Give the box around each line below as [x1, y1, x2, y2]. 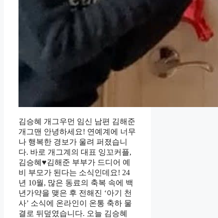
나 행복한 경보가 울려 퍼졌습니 [18, 138, 127, 146]
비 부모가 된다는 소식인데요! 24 [18, 168, 130, 177]
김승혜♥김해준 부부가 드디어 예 [18, 158, 130, 167]
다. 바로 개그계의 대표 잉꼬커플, [18, 148, 131, 157]
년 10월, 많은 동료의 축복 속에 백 [18, 179, 133, 187]
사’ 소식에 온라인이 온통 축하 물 [18, 199, 132, 208]
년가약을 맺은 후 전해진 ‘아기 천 [18, 189, 132, 198]
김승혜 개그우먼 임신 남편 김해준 [18, 117, 135, 126]
